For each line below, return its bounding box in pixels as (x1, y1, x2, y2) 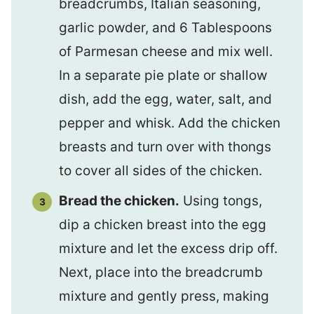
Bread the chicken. (59, 193, 179, 209)
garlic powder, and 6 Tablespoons (59, 19, 272, 36)
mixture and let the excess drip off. (59, 240, 278, 257)
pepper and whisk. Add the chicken (59, 114, 280, 131)
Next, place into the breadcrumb (59, 264, 263, 280)
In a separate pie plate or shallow (59, 67, 267, 83)
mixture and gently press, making (59, 288, 269, 304)
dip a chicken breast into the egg (59, 217, 266, 233)
